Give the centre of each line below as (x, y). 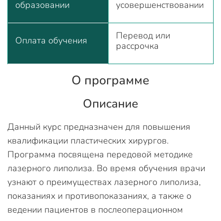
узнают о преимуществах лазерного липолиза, (104, 182)
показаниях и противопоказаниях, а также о (99, 196)
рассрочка (137, 46)
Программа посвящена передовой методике (100, 154)
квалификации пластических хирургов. (88, 141)
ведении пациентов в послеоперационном (95, 210)
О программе (110, 80)
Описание (110, 104)
